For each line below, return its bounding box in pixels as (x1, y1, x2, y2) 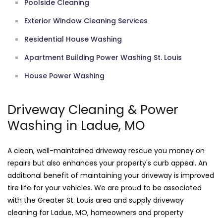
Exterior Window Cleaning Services (24, 16, 148, 26)
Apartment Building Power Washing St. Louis (24, 53, 182, 63)
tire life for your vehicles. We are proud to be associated (7, 183, 202, 193)
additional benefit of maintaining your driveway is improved (7, 170, 214, 181)
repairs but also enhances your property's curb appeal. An (7, 158, 207, 168)
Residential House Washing (24, 34, 122, 45)
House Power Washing (24, 71, 105, 81)
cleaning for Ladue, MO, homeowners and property (7, 208, 183, 218)
